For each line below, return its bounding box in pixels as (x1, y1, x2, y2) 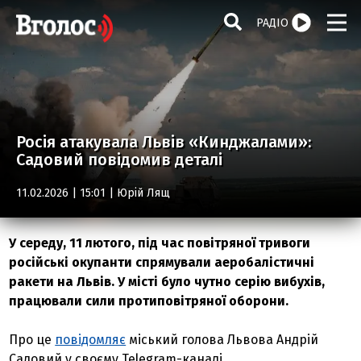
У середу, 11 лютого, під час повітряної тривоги (9, 235, 311, 251)
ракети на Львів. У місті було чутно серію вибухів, (9, 274, 326, 289)
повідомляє (55, 332, 127, 347)
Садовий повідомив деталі (16, 150, 222, 169)
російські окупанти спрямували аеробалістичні (9, 255, 315, 270)
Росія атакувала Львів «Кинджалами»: (16, 132, 311, 151)
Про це (9, 332, 56, 347)
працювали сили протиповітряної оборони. (9, 293, 289, 309)
